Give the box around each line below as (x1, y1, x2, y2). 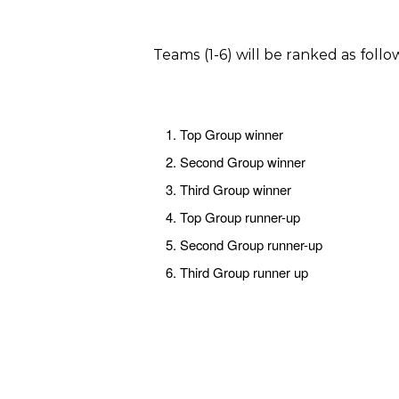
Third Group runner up (179, 262, 308, 281)
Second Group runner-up (179, 234, 322, 254)
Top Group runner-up (179, 207, 300, 226)
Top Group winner (179, 124, 283, 143)
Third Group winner (179, 179, 291, 199)
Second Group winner (179, 151, 305, 171)
